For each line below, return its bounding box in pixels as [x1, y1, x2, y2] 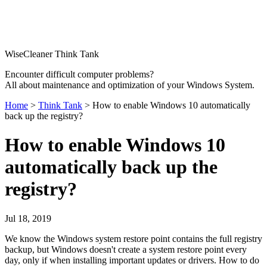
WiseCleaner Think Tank [5, 49, 99, 59]
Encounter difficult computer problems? [5, 69, 154, 79]
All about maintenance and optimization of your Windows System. [5, 80, 254, 90]
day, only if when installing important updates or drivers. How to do [5, 254, 259, 265]
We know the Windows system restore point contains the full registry [5, 233, 262, 244]
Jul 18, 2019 [5, 213, 51, 223]
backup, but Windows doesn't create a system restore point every [5, 244, 247, 254]
